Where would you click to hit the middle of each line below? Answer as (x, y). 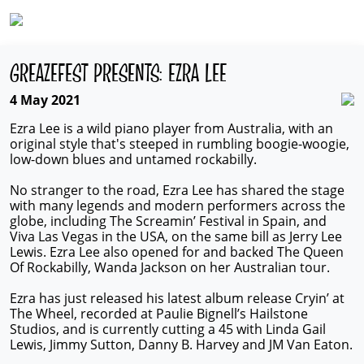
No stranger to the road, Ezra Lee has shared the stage (177, 190)
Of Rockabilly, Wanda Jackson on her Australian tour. (170, 267)
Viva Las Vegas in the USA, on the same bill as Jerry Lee (176, 236)
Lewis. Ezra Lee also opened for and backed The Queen (177, 252)
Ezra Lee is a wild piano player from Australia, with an (171, 128)
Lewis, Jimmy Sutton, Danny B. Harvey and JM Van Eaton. (181, 344)
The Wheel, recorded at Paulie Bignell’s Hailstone (159, 314)
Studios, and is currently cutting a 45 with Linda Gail (168, 329)
